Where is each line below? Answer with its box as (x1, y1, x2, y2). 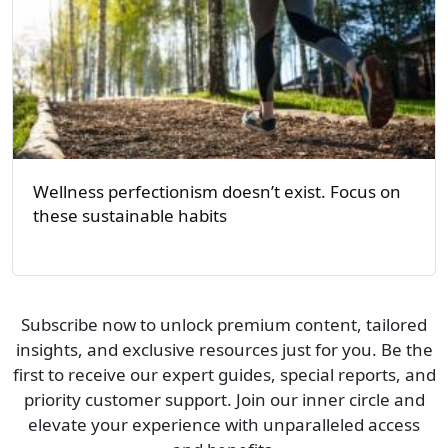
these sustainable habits (33, 204, 227, 228)
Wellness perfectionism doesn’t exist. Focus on (33, 180, 401, 204)
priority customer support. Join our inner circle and (23, 388, 425, 412)
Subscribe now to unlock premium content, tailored (21, 313, 427, 337)
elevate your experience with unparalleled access (28, 413, 420, 437)
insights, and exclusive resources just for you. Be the (15, 338, 433, 362)
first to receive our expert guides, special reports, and (12, 363, 436, 387)
